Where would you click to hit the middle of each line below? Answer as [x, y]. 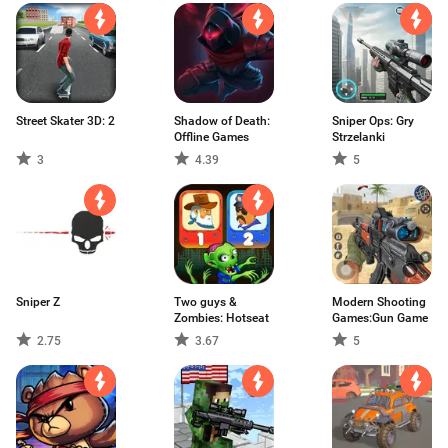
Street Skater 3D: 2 [65, 121]
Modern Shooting [379, 302]
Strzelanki [358, 137]
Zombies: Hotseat [221, 318]
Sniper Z [38, 302]
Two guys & [205, 302]
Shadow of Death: [222, 121]
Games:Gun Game [380, 318]
